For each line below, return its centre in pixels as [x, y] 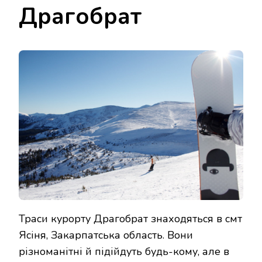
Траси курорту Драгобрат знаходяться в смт [130, 218]
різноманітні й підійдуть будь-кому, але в [124, 251]
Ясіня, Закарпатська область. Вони [106, 235]
